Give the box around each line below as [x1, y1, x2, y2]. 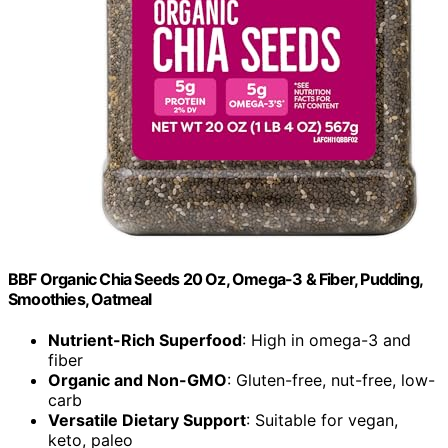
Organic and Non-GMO [48, 370, 227, 391]
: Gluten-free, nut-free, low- [227, 370, 435, 391]
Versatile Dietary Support [48, 410, 246, 431]
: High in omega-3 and [242, 330, 411, 351]
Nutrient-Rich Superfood [48, 330, 242, 351]
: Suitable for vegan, [246, 410, 398, 431]
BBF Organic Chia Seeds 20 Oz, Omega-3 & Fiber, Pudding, [8, 268, 423, 289]
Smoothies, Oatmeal [8, 288, 152, 309]
